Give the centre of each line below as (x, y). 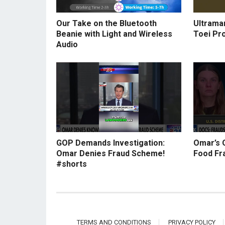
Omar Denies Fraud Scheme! (110, 154)
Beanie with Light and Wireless (114, 34)
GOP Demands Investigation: (110, 143)
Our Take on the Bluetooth (106, 23)
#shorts (72, 164)
